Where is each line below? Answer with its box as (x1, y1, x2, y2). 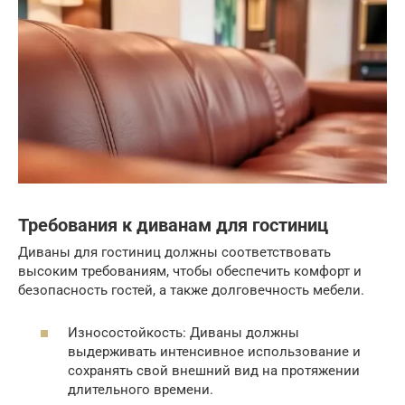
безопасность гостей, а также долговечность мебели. (18, 282, 364, 299)
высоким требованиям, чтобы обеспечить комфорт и (18, 263, 362, 280)
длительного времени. (68, 381, 213, 398)
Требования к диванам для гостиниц (18, 214, 328, 236)
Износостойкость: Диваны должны (68, 324, 299, 341)
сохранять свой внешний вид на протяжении (68, 362, 360, 379)
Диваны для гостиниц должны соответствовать (18, 244, 331, 261)
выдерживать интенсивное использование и (68, 343, 361, 360)
